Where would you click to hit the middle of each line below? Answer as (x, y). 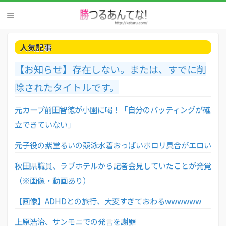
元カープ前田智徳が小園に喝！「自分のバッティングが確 (112, 109)
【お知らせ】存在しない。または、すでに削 (110, 69)
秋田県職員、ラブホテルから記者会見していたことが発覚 (113, 165)
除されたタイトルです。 (67, 87)
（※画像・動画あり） (52, 180)
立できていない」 (45, 124)
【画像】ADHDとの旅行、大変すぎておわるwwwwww (108, 201)
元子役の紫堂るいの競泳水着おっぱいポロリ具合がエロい (113, 145)
